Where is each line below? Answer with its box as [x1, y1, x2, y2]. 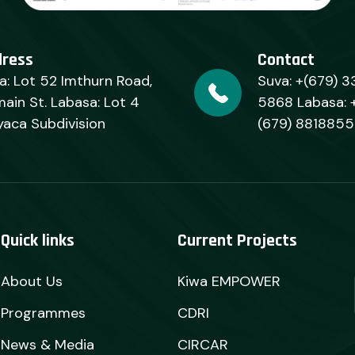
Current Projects [177, 230, 297, 252]
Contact [257, 49, 315, 71]
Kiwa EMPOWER [177, 272, 281, 291]
